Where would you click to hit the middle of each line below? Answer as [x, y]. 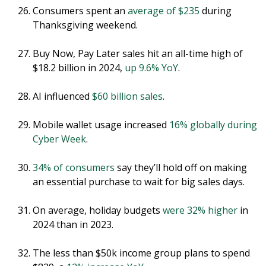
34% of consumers [74, 168]
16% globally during [213, 125]
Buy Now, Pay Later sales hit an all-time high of [138, 54]
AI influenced [62, 96]
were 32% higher [200, 210]
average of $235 [164, 11]
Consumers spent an [80, 11]
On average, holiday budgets [98, 210]
